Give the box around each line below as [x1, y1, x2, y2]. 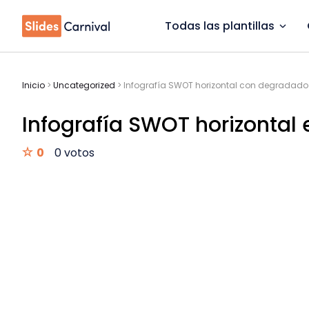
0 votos [54, 145, 94, 161]
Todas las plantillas [165, 18, 275, 34]
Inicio [22, 79, 45, 91]
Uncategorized [53, 79, 115, 91]
